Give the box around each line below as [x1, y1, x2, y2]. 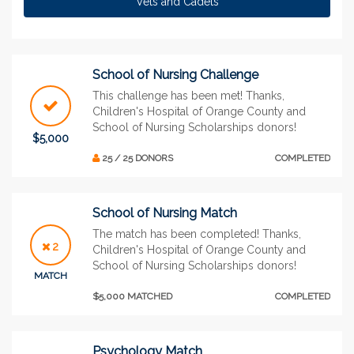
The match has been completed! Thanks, [92, 227, 301, 240]
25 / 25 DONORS [100, 152, 173, 164]
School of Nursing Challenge [92, 66, 258, 82]
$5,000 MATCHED [92, 290, 172, 302]
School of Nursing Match [92, 205, 237, 220]
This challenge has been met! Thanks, [92, 88, 284, 102]
